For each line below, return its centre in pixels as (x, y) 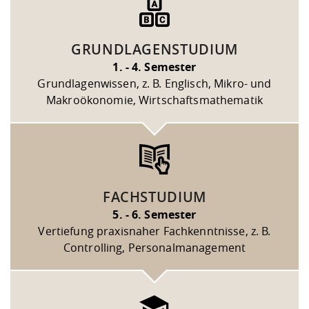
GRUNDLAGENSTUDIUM (154, 50)
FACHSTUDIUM (154, 197)
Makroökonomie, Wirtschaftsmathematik (154, 100)
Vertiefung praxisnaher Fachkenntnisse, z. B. (154, 231)
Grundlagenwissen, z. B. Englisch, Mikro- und (154, 84)
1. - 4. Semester (154, 67)
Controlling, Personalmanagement (154, 248)
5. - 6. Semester (154, 215)
